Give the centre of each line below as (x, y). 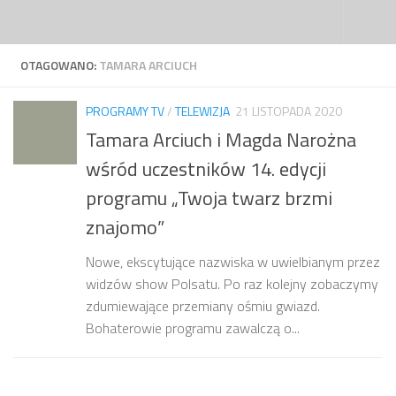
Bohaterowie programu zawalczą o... (193, 328)
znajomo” (125, 228)
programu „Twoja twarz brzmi (209, 198)
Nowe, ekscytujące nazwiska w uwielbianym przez (233, 262)
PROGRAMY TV (125, 111)
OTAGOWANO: (60, 65)
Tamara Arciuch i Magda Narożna (221, 140)
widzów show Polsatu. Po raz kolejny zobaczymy (232, 284)
